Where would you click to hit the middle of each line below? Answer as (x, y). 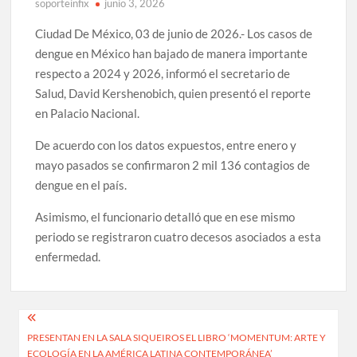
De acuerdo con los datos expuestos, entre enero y (166, 145)
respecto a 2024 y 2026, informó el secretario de (163, 73)
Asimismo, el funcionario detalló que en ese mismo (165, 216)
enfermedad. (68, 256)
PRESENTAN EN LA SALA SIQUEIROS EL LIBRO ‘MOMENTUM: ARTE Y (177, 338)
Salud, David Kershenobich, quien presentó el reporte (173, 93)
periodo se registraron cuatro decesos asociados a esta (178, 236)
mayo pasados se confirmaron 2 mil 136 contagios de (173, 165)
